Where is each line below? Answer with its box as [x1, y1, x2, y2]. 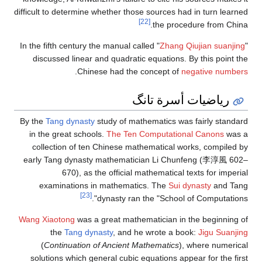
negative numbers [181, 67, 248, 77]
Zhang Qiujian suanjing [160, 41, 245, 51]
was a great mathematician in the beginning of [75, 214, 248, 224]
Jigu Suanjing [198, 227, 248, 237]
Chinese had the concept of [77, 67, 181, 77]
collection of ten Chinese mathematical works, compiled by [32, 142, 248, 151]
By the [20, 116, 46, 126]
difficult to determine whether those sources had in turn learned [14, 7, 248, 17]
